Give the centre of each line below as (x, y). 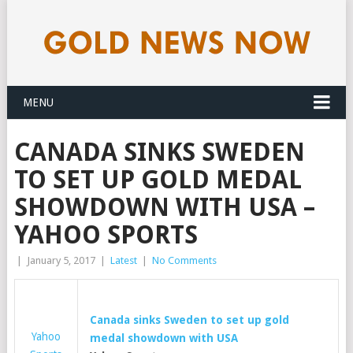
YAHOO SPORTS (106, 235)
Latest (123, 260)
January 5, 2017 (61, 260)
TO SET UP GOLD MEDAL (158, 180)
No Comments (184, 260)
